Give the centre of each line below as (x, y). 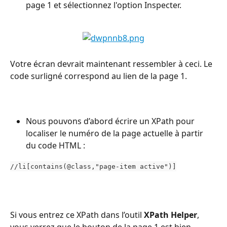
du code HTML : (55, 145)
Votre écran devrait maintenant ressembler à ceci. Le (112, 64)
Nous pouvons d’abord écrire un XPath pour (111, 121)
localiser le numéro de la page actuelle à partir (116, 133)
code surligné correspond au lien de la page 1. (99, 76)
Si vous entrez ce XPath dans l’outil (77, 215)
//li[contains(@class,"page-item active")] (93, 166)
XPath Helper (171, 215)
